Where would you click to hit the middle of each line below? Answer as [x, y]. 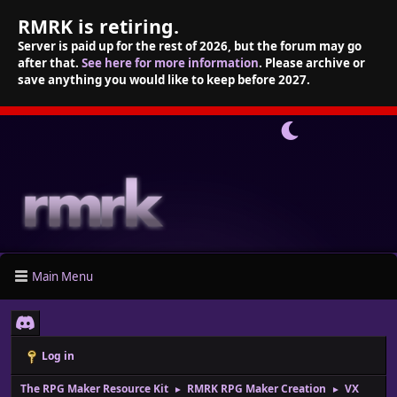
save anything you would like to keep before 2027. [164, 80]
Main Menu [62, 276]
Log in [58, 356]
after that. [50, 63]
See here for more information [170, 63]
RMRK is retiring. [98, 26]
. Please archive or [312, 63]
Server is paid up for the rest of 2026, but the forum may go [190, 46]
